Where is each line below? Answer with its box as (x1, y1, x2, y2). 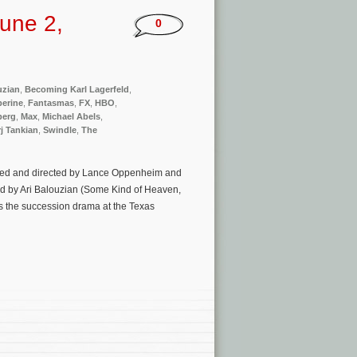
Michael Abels (42, 112, 100, 122)
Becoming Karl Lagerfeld (25, 84, 129, 95)
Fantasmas (28, 98, 74, 108)
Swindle (43, 125, 76, 135)
